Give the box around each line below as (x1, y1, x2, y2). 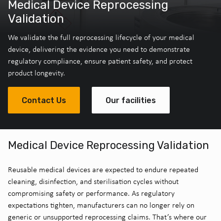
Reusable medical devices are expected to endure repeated (8, 165, 198, 174)
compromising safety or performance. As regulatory (8, 188, 175, 198)
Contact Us (22, 96, 66, 105)
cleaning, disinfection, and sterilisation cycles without (8, 177, 179, 186)
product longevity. (8, 68, 65, 77)
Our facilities (106, 96, 156, 105)
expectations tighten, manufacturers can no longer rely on (8, 200, 194, 210)
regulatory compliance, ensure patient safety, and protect (8, 56, 192, 66)
